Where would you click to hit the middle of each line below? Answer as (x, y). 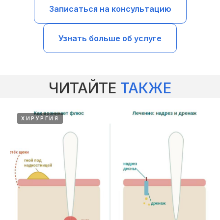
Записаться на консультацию (110, 9)
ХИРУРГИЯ (40, 118)
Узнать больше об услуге (110, 38)
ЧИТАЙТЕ (84, 88)
